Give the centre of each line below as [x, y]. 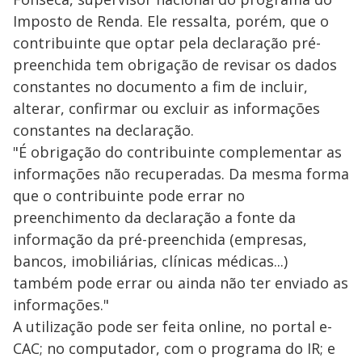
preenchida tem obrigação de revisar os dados [175, 64]
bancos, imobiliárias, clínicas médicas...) [150, 261]
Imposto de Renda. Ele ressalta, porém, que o [171, 21]
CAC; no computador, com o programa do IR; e [174, 348]
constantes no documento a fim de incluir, [160, 86]
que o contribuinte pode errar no [129, 195]
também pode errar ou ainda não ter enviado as [181, 282]
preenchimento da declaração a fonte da [154, 217]
